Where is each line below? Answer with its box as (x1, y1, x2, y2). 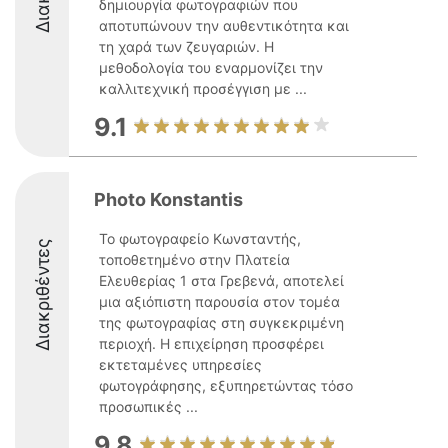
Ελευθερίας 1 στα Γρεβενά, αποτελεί (99, 272, 344, 289)
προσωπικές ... (99, 398, 198, 415)
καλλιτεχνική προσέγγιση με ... (99, 80, 307, 97)
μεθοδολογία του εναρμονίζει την (99, 59, 323, 76)
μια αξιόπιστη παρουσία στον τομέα (99, 293, 340, 310)
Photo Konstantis (94, 189, 243, 210)
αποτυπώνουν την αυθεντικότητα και (99, 17, 349, 34)
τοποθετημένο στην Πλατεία (99, 251, 290, 268)
